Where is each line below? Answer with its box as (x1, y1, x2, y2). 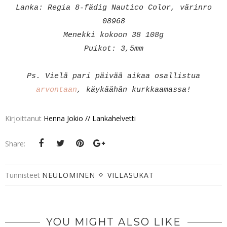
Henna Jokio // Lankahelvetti (44, 113, 136, 123)
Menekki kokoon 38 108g (63, 30, 164, 40)
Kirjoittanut (5, 113, 44, 123)
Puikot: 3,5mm (84, 44, 143, 53)
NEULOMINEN (42, 170, 95, 180)
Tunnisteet (5, 170, 42, 180)
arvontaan (36, 85, 77, 94)
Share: (5, 138, 25, 148)
